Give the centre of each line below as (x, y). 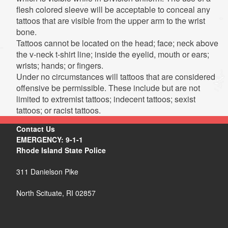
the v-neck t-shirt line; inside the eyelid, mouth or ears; (112, 54)
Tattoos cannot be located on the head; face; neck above (117, 43)
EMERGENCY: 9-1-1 (49, 139)
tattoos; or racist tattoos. (58, 110)
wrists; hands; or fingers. (60, 65)
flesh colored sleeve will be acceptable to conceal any (113, 9)
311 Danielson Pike (47, 172)
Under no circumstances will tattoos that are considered (116, 77)
